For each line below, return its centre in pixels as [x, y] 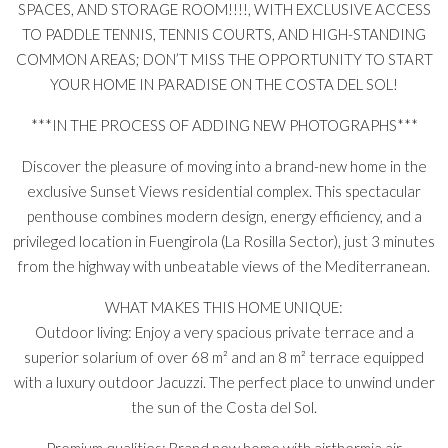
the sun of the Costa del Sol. [224, 407]
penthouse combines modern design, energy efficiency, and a [224, 216]
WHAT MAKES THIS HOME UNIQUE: [224, 307]
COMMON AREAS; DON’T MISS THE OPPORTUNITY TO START [224, 59]
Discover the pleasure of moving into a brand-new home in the [224, 166]
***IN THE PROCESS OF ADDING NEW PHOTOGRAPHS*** [224, 125]
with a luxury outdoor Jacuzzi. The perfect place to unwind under [224, 382]
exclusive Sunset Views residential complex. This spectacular [224, 191]
